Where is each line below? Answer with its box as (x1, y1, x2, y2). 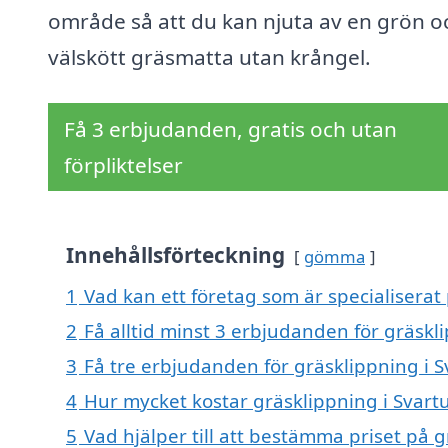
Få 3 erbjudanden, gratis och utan (64, 115, 397, 144)
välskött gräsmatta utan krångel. (48, 43, 371, 72)
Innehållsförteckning (66, 241, 285, 270)
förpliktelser (64, 151, 183, 180)
